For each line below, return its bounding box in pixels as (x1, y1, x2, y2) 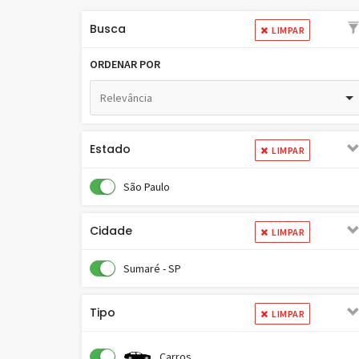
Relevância (99, 90, 152, 105)
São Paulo (123, 179, 170, 194)
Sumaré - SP (123, 261, 181, 276)
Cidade (90, 223, 132, 239)
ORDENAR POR (90, 57, 160, 71)
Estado (90, 141, 131, 157)
